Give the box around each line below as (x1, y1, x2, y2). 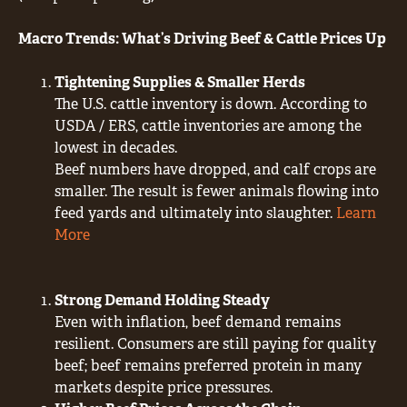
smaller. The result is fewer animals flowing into (55, 181, 379, 201)
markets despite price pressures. (55, 377, 273, 397)
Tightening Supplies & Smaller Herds (55, 72, 305, 92)
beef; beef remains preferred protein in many (55, 355, 362, 375)
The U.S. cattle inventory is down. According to (55, 94, 367, 114)
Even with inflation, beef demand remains (55, 312, 341, 332)
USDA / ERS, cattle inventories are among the (55, 115, 362, 135)
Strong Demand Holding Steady (55, 290, 270, 310)
